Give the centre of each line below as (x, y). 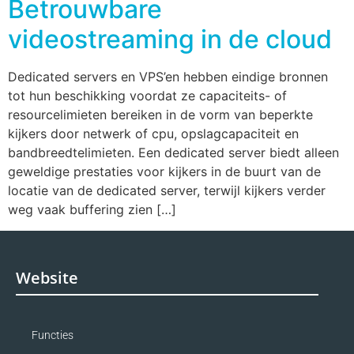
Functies (53, 335)
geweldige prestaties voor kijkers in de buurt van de (164, 172)
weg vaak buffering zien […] (92, 210)
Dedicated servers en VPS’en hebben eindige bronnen (168, 77)
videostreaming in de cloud (170, 40)
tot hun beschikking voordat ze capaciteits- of (147, 96)
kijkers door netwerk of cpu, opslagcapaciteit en (153, 134)
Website (47, 277)
